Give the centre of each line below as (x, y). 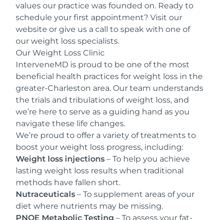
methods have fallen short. (68, 182)
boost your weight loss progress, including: (99, 147)
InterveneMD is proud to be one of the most (103, 65)
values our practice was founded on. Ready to (105, 6)
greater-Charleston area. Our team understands (110, 88)
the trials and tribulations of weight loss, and (102, 100)
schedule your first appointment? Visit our (99, 17)
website (31, 29)
